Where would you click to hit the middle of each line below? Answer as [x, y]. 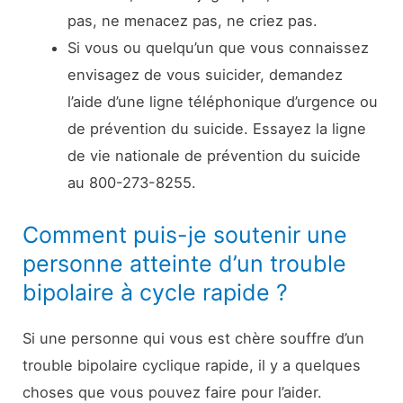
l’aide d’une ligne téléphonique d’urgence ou [222, 102]
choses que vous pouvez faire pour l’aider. [173, 392]
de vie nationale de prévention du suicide [214, 156]
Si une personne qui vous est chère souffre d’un [194, 338]
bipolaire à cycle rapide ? [156, 292]
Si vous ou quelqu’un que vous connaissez [218, 48]
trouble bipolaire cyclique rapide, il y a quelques [192, 365]
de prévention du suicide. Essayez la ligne [216, 129]
